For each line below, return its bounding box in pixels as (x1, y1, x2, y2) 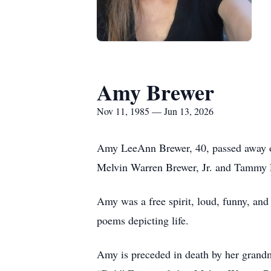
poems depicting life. (97, 213, 189, 227)
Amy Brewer (97, 76, 214, 108)
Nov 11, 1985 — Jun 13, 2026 (97, 105, 214, 117)
